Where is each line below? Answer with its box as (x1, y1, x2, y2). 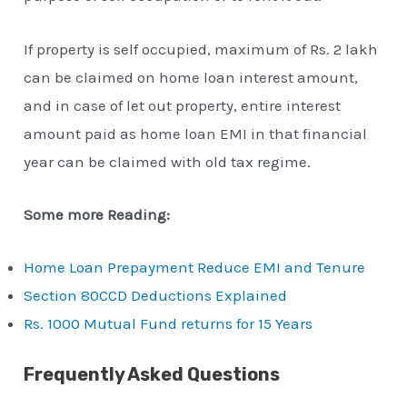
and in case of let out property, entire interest (24, 95, 342, 114)
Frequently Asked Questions (24, 363, 281, 386)
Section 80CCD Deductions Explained (24, 285, 288, 304)
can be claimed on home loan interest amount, (24, 67, 359, 86)
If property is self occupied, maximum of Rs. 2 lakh (24, 39, 379, 58)
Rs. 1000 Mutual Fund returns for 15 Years (24, 313, 313, 333)
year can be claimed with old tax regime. (24, 152, 312, 171)
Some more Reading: (24, 204, 171, 223)
